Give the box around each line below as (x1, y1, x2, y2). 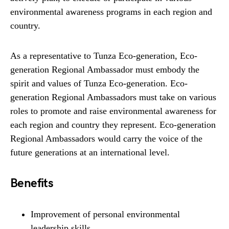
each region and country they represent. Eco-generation (10, 120, 216, 130)
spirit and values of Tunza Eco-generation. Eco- (10, 78, 188, 89)
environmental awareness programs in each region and (10, 7, 212, 17)
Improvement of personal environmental (31, 209, 180, 220)
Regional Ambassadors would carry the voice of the (10, 133, 202, 144)
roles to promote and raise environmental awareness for (10, 106, 216, 117)
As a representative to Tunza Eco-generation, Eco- (10, 51, 197, 61)
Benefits (10, 176, 54, 191)
